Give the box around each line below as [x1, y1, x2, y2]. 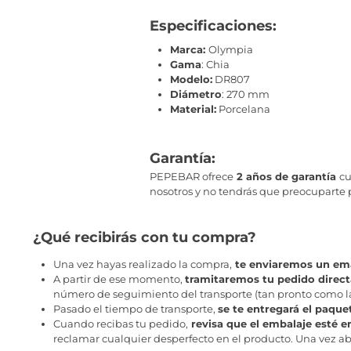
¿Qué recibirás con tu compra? [32, 228, 256, 246]
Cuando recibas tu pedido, [52, 317, 188, 331]
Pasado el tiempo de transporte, [52, 302, 218, 316]
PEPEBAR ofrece [150, 170, 233, 183]
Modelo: [170, 73, 212, 86]
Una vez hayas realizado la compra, [52, 258, 232, 271]
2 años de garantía [233, 170, 339, 183]
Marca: [170, 43, 208, 56]
